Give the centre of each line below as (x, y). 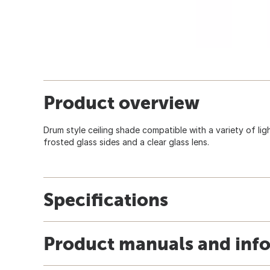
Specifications (106, 199)
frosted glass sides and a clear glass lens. (126, 142)
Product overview (121, 102)
